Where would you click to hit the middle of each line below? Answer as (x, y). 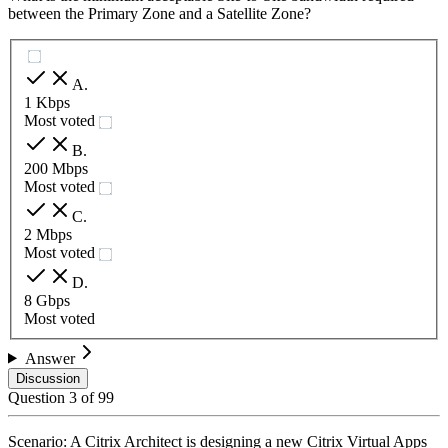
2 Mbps (48, 234)
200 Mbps (56, 168)
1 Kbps (47, 103)
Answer (49, 358)
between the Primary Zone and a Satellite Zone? (159, 13)
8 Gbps (47, 300)
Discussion (48, 378)
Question (38, 397)
